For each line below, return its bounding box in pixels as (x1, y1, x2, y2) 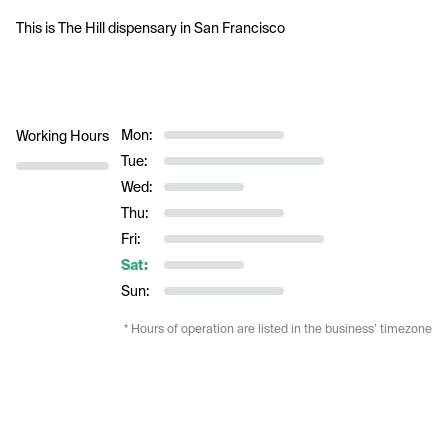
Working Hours (16, 127, 109, 145)
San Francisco (194, 19, 285, 37)
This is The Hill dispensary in (16, 19, 194, 37)
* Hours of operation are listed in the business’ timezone (124, 321, 432, 337)
